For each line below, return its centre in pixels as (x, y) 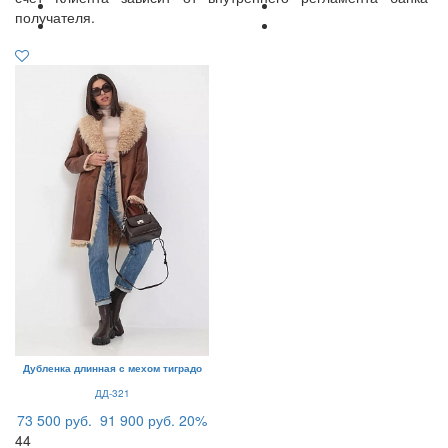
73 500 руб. (54, 419)
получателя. (55, 16)
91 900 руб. (137, 419)
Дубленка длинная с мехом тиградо (112, 367)
